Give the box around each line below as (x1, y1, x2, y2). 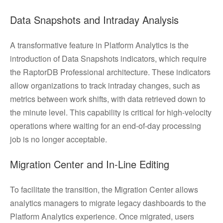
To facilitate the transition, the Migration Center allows (10, 184, 198, 195)
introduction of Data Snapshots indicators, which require (10, 53, 207, 64)
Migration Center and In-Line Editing (10, 157, 169, 171)
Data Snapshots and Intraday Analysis (10, 12, 179, 27)
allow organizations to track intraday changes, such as (10, 80, 200, 91)
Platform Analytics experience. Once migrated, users (10, 211, 194, 222)
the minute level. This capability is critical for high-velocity (10, 107, 212, 118)
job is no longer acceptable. (10, 133, 113, 145)
